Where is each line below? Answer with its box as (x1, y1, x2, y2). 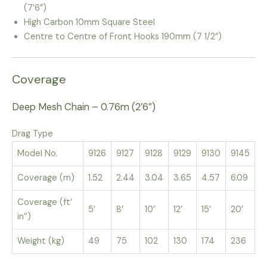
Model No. (17, 147, 58, 159)
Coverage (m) (17, 172, 74, 184)
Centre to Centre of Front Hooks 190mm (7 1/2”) (24, 30, 222, 42)
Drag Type (12, 128, 53, 139)
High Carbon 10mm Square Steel (24, 16, 155, 28)
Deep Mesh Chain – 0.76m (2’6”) (12, 100, 156, 113)
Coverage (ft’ (17, 196, 72, 208)
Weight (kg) (17, 235, 64, 247)
